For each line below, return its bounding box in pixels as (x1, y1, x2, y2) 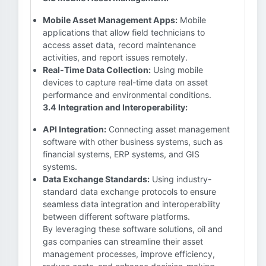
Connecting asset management (106, 124, 230, 134)
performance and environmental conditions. (43, 90, 211, 100)
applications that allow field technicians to (43, 27, 205, 37)
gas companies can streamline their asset (43, 236, 203, 246)
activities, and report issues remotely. (43, 52, 188, 62)
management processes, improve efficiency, (43, 249, 215, 259)
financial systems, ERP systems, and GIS (43, 149, 199, 159)
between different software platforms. (43, 211, 190, 221)
